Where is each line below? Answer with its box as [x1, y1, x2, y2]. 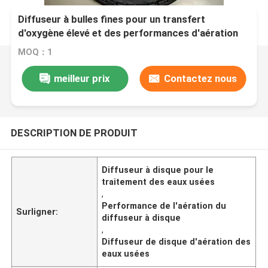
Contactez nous [163, 72, 237, 84]
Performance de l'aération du [102, 200, 227, 211]
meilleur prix [54, 72, 111, 84]
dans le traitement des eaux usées [18, 41, 175, 53]
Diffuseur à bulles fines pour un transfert [18, 13, 206, 26]
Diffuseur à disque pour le [102, 165, 214, 175]
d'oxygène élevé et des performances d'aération [18, 27, 239, 39]
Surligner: [16, 206, 59, 217]
